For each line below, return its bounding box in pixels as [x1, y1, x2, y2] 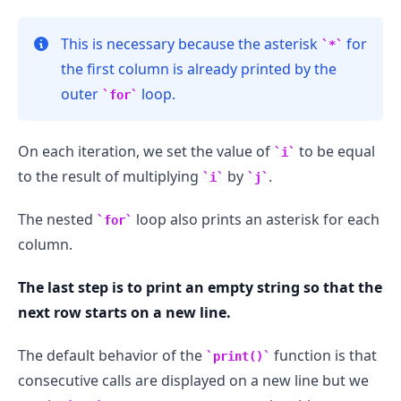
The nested [18, 209, 97, 230]
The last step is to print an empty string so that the [18, 277, 382, 298]
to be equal [295, 141, 375, 162]
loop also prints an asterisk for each [132, 209, 380, 230]
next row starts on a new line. [18, 303, 231, 323]
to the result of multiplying [18, 166, 202, 187]
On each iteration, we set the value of [18, 141, 274, 162]
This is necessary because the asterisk [61, 34, 321, 55]
